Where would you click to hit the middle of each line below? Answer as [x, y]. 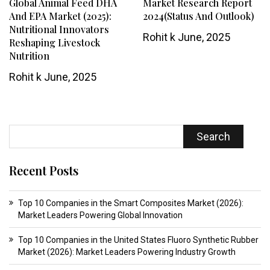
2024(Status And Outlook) [198, 16]
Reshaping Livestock [55, 43]
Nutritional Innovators [59, 30]
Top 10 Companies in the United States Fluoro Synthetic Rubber [138, 240]
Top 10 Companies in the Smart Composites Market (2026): [131, 203]
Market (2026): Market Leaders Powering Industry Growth [127, 252]
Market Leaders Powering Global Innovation [100, 215]
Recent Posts [44, 171]
